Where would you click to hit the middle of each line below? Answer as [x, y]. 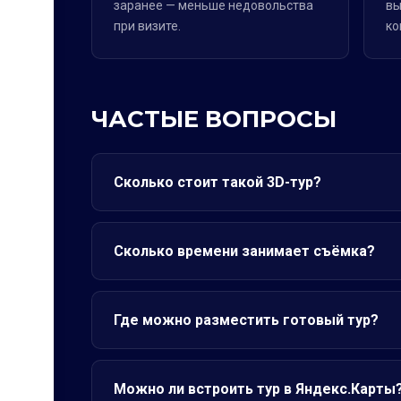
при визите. [147, 26]
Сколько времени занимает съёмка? [244, 251]
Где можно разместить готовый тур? [246, 320]
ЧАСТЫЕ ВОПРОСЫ [214, 119]
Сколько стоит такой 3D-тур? [218, 182]
